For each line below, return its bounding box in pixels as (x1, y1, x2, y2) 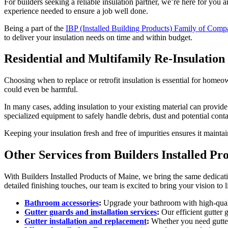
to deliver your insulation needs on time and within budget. (4, 33, 194, 42)
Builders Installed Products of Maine (21, 172, 138, 181)
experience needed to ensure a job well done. (4, 6, 150, 15)
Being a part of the (4, 23, 66, 33)
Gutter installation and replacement (24, 217, 147, 226)
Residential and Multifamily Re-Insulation (4, 52, 225, 66)
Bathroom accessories (24, 198, 99, 208)
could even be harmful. (4, 85, 80, 94)
